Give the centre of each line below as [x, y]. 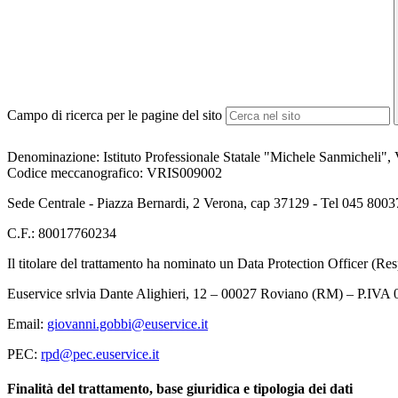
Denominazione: [55, 156]
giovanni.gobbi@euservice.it [127, 323]
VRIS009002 [184, 172]
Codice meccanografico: [77, 172]
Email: [27, 323]
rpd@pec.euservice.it [100, 354]
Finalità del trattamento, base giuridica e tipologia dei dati [182, 388]
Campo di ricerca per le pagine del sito [115, 115]
